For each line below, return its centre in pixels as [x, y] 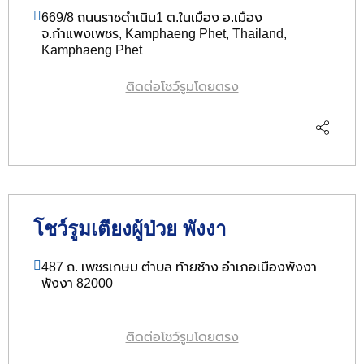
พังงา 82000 [77, 284]
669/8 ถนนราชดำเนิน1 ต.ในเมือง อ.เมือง [152, 17]
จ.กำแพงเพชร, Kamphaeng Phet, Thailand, [164, 33]
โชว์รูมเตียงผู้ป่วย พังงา [130, 229]
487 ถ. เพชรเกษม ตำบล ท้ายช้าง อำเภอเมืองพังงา [179, 267]
